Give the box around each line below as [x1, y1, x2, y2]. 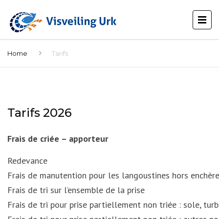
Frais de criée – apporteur [7, 133, 108, 144]
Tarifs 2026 [7, 106, 72, 120]
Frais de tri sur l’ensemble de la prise [7, 184, 145, 196]
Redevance [7, 155, 47, 166]
